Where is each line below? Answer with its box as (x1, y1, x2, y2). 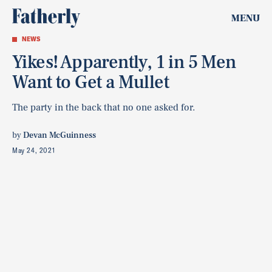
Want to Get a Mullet (12, 70, 169, 94)
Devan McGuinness (23, 130, 96, 141)
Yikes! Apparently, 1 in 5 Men (12, 50, 236, 74)
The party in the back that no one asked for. (12, 101, 195, 114)
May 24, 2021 (12, 146, 55, 155)
